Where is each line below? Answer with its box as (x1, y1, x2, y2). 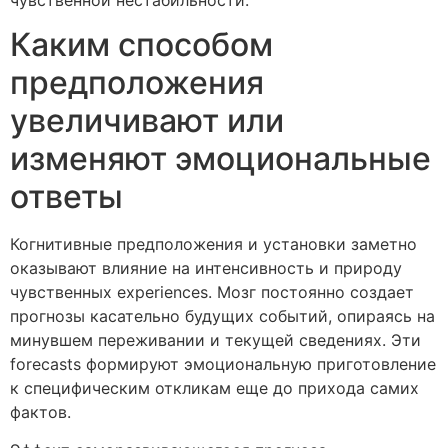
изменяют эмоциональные (10, 138, 431, 178)
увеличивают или (10, 100, 284, 140)
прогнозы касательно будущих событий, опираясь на (10, 305, 435, 326)
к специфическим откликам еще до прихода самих (10, 377, 419, 398)
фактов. (10, 401, 71, 422)
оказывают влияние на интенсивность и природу (10, 257, 402, 278)
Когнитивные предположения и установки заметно (10, 233, 417, 254)
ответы (10, 176, 123, 216)
